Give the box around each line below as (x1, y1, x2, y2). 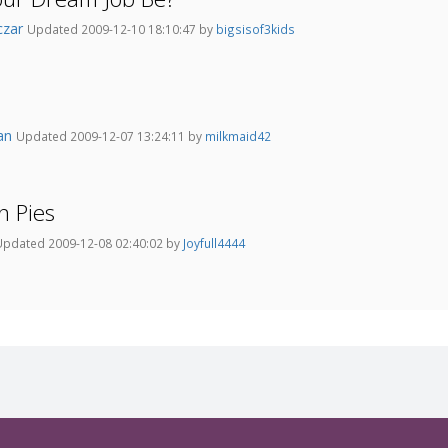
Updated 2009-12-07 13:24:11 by (16, 128, 205, 145)
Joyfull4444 (183, 235, 245, 252)
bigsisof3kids (216, 21, 295, 38)
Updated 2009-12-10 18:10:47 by (27, 21, 216, 38)
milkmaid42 (205, 128, 271, 145)
